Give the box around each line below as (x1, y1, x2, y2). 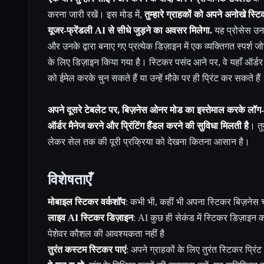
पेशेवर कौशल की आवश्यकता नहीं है (48, 228, 164, 239)
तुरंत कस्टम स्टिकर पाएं (48, 244, 126, 255)
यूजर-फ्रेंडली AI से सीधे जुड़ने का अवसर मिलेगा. (48, 25, 212, 35)
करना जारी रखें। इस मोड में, (48, 9, 144, 19)
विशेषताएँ (48, 171, 91, 187)
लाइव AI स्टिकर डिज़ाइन (48, 212, 133, 223)
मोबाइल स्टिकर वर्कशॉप (48, 196, 126, 207)
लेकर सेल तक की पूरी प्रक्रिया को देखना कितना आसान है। (48, 136, 250, 147)
